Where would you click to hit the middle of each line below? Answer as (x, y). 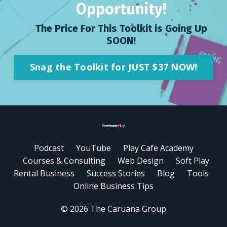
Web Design (141, 161)
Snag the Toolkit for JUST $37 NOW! (113, 67)
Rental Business (44, 174)
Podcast (49, 148)
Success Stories (116, 174)
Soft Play (193, 161)
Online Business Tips (113, 186)
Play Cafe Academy (158, 148)
